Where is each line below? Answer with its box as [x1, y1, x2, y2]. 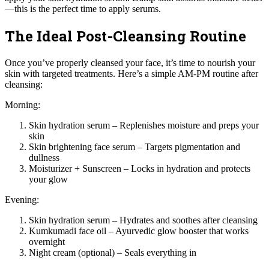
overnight [29, 236, 65, 247]
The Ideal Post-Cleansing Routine [5, 26, 246, 46]
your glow [29, 174, 68, 184]
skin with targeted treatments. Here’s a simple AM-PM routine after [5, 68, 258, 79]
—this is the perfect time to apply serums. [5, 3, 161, 14]
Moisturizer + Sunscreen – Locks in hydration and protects [29, 163, 250, 174]
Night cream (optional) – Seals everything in [29, 247, 196, 258]
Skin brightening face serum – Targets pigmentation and [29, 141, 240, 152]
